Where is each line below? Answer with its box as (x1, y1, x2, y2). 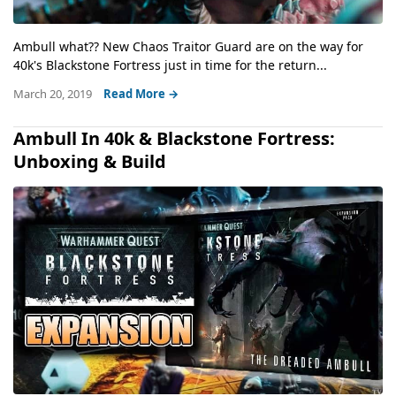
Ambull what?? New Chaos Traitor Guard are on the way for (13, 37, 363, 55)
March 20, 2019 (13, 85, 95, 102)
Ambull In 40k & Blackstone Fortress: (13, 126, 335, 150)
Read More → (103, 85, 179, 102)
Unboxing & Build (13, 148, 166, 173)
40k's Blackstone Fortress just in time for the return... (13, 56, 327, 73)
